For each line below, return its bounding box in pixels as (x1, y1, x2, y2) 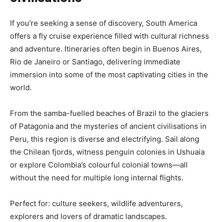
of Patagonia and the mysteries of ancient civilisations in (10, 121, 207, 131)
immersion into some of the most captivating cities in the (10, 69, 208, 79)
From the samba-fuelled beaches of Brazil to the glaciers (10, 108, 209, 118)
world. (10, 82, 32, 92)
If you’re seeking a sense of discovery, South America (10, 18, 197, 28)
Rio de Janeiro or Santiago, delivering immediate (10, 56, 180, 66)
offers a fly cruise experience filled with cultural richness (10, 31, 209, 41)
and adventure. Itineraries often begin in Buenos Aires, (10, 44, 202, 54)
